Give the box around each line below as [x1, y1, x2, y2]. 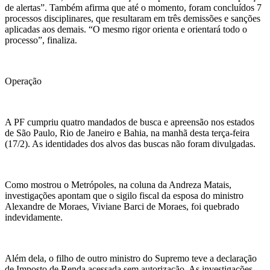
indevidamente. [5, 212, 63, 222]
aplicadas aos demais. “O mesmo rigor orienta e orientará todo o [5, 24, 247, 34]
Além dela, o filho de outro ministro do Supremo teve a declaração [5, 253, 257, 263]
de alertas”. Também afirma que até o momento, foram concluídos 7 [5, 2, 262, 13]
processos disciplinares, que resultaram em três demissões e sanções [5, 13, 260, 24]
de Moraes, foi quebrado [144, 201, 239, 212]
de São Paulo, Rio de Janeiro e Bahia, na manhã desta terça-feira [5, 127, 250, 138]
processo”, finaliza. [5, 34, 77, 45]
